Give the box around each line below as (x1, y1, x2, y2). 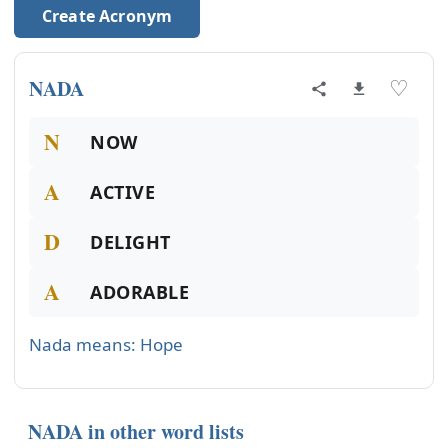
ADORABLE (90, 280, 190, 304)
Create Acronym (42, 5, 173, 27)
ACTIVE (90, 180, 156, 204)
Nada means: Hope (29, 333, 183, 356)
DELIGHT (90, 230, 171, 254)
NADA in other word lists (28, 417, 244, 446)
